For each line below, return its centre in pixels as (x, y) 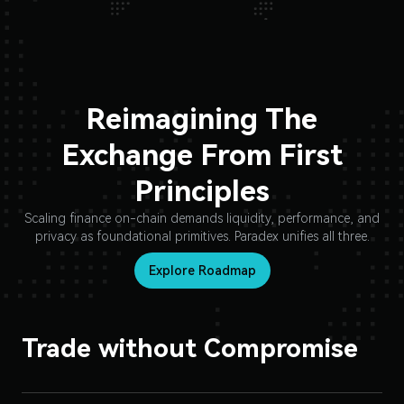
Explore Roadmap (202, 271)
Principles (202, 191)
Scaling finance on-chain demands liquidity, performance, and (202, 218)
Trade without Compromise (190, 349)
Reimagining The (202, 119)
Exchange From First (202, 155)
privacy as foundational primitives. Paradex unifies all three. (202, 236)
